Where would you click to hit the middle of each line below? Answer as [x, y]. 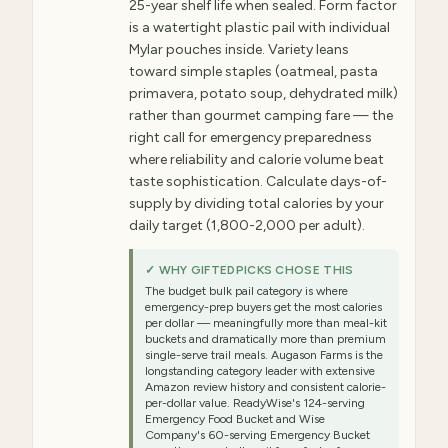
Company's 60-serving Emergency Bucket [257, 435]
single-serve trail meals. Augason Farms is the [264, 355]
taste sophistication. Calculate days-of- [258, 181]
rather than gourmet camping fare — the [261, 115]
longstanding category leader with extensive [260, 371]
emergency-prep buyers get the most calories [263, 307]
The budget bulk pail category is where [246, 291]
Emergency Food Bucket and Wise [235, 419]
